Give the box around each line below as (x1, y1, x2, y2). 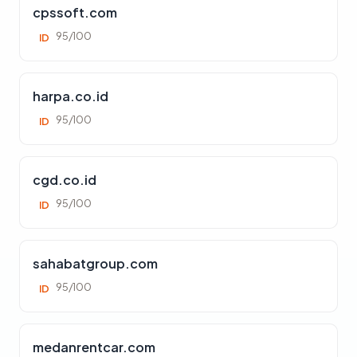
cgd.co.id (33, 171, 96, 188)
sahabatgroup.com (33, 255, 158, 272)
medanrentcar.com (33, 339, 155, 355)
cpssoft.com (33, 4, 117, 21)
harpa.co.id (33, 88, 108, 104)
